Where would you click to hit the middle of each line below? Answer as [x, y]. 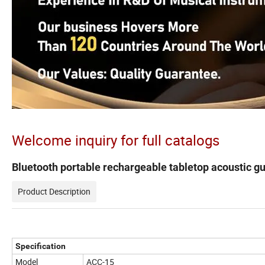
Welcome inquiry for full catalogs [116, 140]
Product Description [54, 192]
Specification [41, 246]
